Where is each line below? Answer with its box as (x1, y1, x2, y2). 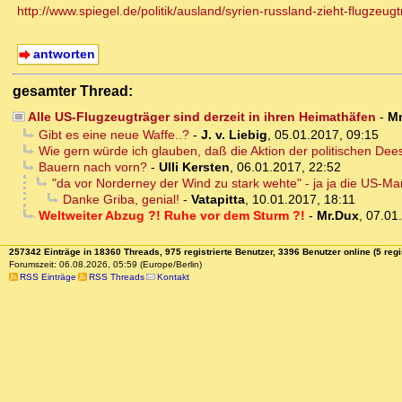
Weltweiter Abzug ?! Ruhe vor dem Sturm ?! (38, 208, 305, 223)
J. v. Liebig (200, 127, 267, 143)
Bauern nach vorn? (38, 160, 147, 175)
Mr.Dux (316, 208, 359, 223)
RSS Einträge (19, 272, 76, 283)
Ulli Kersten (158, 160, 230, 175)
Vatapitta (190, 192, 245, 207)
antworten (32, 47, 95, 62)
